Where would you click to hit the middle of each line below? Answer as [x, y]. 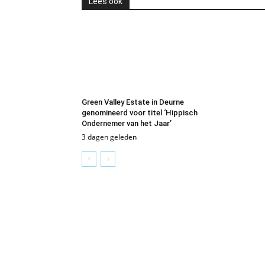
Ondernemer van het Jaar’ [127, 123]
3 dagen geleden [109, 137]
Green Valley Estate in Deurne [133, 102]
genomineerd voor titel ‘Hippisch [140, 112]
